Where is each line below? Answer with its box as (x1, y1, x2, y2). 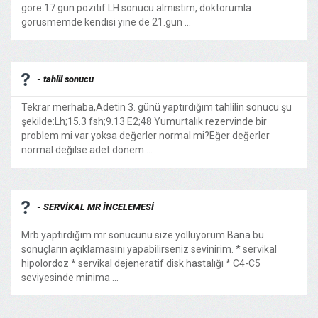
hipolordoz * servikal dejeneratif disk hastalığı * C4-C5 (21, 258, 261, 269)
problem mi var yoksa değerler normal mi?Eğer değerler (21, 130, 270, 141)
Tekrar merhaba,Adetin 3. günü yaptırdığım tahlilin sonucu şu (21, 102, 292, 113)
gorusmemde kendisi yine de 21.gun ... (21, 16, 191, 28)
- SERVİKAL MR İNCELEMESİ (37, 202, 154, 212)
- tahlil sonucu (37, 74, 94, 84)
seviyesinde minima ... (21, 272, 119, 283)
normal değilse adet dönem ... (21, 144, 153, 155)
